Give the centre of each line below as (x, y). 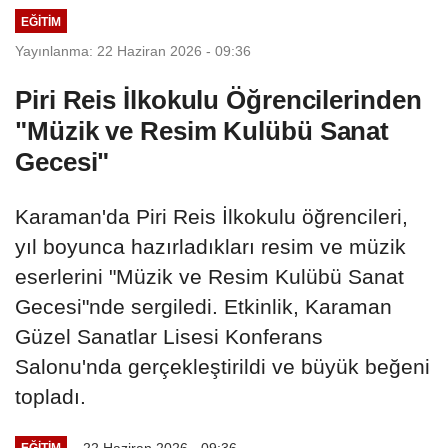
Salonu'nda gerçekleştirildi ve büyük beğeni (222, 366)
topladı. (50, 396)
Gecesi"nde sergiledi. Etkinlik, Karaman (203, 306)
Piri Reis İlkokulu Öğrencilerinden (218, 99)
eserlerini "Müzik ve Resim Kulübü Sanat (209, 276)
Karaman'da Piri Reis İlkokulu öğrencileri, (211, 216)
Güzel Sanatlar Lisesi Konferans (169, 336)
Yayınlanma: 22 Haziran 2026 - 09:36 (133, 50)
